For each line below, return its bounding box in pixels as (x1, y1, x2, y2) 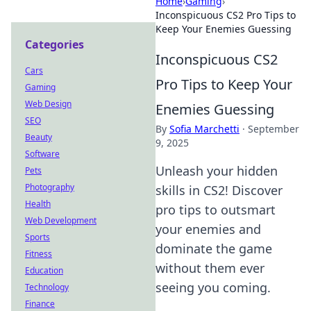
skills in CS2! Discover (155, 182, 283, 199)
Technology (25, 281, 69, 293)
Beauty (25, 131, 52, 143)
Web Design (25, 98, 72, 110)
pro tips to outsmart (155, 201, 276, 218)
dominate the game (155, 240, 272, 257)
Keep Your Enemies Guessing (155, 22, 292, 35)
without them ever (155, 260, 264, 276)
